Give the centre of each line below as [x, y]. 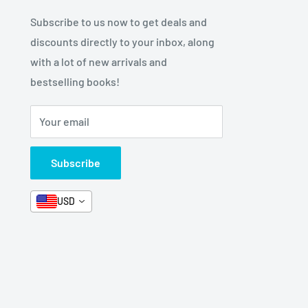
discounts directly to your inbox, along [122, 41]
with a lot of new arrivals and [99, 61]
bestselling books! [75, 81]
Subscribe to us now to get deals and [119, 21]
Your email [64, 121]
